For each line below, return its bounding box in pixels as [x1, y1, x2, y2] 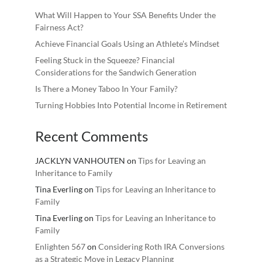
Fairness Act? [35, 22, 84, 32]
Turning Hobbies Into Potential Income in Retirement [35, 100, 227, 110]
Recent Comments [35, 127, 148, 144]
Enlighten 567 [35, 242, 85, 251]
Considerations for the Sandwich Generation [35, 67, 196, 77]
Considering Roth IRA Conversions [98, 242, 225, 251]
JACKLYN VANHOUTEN [35, 156, 125, 166]
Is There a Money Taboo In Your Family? [35, 84, 178, 94]
